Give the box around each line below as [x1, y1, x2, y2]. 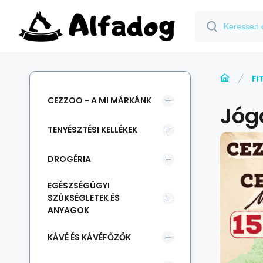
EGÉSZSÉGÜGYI [48, 180, 110, 191]
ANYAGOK [48, 204, 89, 216]
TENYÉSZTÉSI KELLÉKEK [48, 123, 137, 136]
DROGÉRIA [48, 153, 91, 165]
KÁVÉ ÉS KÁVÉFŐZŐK [48, 231, 131, 243]
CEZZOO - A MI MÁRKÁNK [48, 94, 151, 106]
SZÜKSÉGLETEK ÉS [48, 192, 120, 204]
